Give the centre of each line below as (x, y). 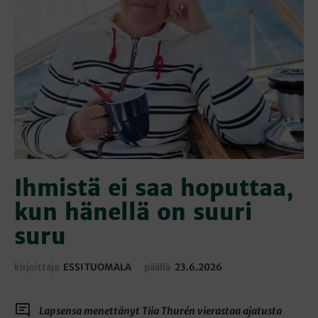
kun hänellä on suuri (133, 213)
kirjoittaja (37, 268)
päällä (157, 268)
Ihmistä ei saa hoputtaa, (154, 188)
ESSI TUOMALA (97, 268)
